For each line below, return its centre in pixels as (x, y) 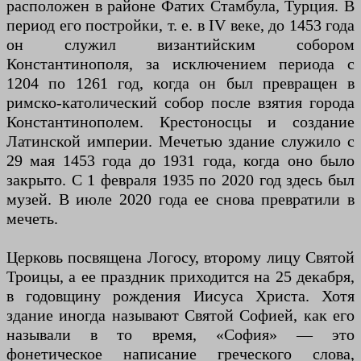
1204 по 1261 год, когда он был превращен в (180, 83)
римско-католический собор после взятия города (180, 103)
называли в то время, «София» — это (180, 335)
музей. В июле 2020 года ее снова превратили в (180, 199)
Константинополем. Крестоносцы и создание (180, 122)
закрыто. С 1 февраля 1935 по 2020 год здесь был (180, 180)
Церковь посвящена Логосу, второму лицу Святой (180, 257)
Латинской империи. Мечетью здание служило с (180, 141)
